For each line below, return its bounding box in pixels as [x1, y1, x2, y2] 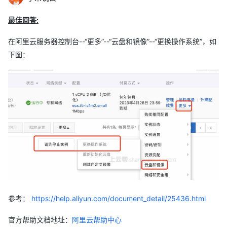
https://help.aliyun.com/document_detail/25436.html [29, 194, 206, 203]
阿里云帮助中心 [72, 215, 122, 224]
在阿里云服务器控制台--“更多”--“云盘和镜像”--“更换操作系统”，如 [8, 37, 216, 46]
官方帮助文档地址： [8, 215, 72, 224]
